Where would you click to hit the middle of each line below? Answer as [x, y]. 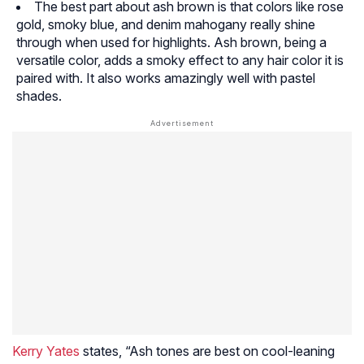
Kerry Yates [46, 351]
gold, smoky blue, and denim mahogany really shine [166, 25]
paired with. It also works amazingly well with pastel [166, 78]
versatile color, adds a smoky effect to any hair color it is [180, 61]
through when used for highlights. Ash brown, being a [171, 43]
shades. [39, 96]
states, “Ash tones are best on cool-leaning [207, 351]
